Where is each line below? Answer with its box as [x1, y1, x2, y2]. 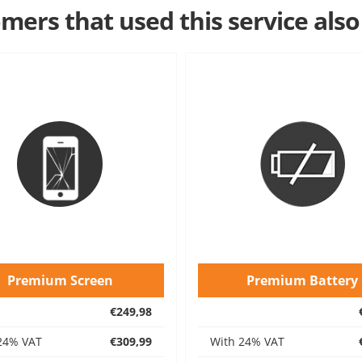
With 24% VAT [210, 333, 284, 349]
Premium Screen [6, 271, 113, 289]
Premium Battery [246, 271, 358, 289]
